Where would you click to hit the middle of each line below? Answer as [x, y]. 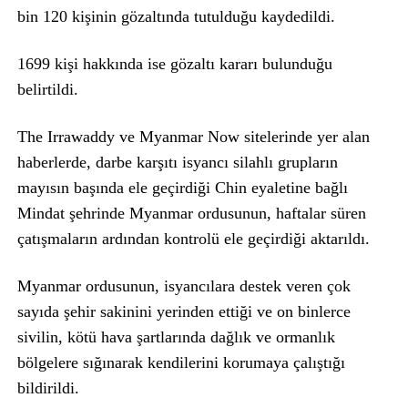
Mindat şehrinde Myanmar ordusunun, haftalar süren [191, 214]
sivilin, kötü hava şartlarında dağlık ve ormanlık [176, 337]
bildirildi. [48, 388]
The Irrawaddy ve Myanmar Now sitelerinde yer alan [193, 137]
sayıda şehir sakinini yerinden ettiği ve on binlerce [184, 312]
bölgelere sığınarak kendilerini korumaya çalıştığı [181, 363]
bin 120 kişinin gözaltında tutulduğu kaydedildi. [176, 17]
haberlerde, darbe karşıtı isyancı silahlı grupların [177, 163]
